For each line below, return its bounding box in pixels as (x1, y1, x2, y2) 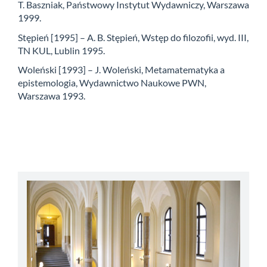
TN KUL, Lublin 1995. (18, 44, 105, 56)
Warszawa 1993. (18, 90, 85, 102)
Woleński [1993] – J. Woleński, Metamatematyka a (18, 64, 225, 76)
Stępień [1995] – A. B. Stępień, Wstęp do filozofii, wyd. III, (18, 31, 249, 43)
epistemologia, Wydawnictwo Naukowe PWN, (18, 77, 206, 89)
